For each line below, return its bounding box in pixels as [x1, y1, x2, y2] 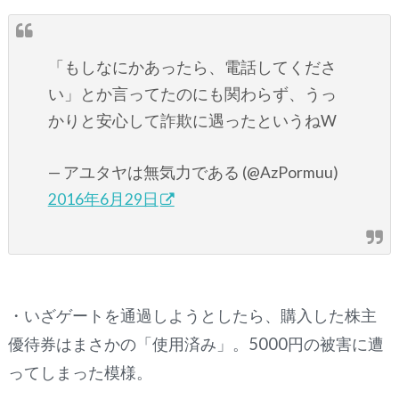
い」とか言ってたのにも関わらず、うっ [47, 85, 337, 104]
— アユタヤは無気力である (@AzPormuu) [47, 163, 338, 183]
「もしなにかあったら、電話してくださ [47, 58, 337, 77]
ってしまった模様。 [7, 362, 152, 383]
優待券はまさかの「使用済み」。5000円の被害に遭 [7, 334, 384, 354]
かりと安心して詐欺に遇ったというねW [47, 111, 337, 131]
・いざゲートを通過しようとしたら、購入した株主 [7, 305, 377, 326]
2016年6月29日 [47, 190, 159, 209]
